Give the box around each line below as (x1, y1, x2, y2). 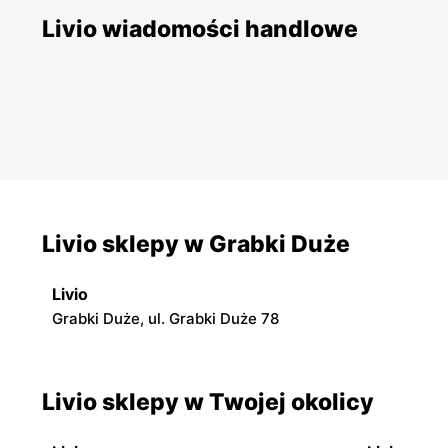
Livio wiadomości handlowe (42, 14, 358, 43)
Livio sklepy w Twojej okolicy (42, 387, 374, 416)
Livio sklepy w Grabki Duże (42, 229, 350, 258)
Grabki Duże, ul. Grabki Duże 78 (52, 308, 279, 328)
